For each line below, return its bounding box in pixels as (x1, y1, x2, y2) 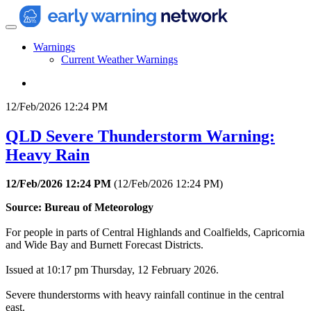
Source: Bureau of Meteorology (6, 201, 153, 214)
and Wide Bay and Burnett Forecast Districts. (6, 239, 203, 251)
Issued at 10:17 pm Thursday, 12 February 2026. (6, 264, 219, 276)
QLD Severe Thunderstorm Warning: (6, 126, 275, 145)
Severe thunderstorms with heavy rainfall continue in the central (6, 289, 284, 301)
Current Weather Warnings (61, 53, 178, 65)
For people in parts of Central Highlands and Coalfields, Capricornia (6, 226, 305, 239)
